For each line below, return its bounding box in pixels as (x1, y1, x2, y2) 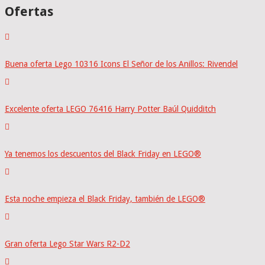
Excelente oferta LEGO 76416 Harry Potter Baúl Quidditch (5, 104, 216, 114)
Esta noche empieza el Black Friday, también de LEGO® (5, 194, 205, 204)
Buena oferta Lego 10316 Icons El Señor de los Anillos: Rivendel (5, 59, 238, 69)
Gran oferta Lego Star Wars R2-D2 (5, 239, 130, 249)
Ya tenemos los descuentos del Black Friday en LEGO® (5, 149, 201, 159)
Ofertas (5, 4, 53, 20)
